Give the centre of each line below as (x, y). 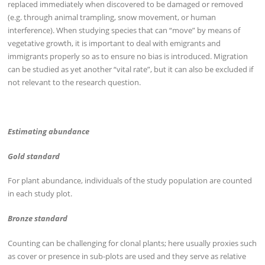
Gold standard (34, 156)
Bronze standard (38, 219)
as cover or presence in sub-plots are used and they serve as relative (127, 256)
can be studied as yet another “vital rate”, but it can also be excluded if (131, 69)
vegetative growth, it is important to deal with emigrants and (114, 43)
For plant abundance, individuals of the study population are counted (130, 181)
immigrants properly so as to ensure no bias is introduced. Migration (128, 56)
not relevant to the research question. (75, 82)
